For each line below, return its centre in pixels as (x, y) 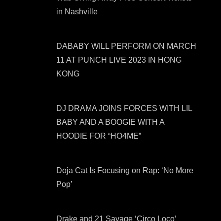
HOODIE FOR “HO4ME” (99, 136)
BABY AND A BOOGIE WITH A (110, 122)
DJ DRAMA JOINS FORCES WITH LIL (124, 108)
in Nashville (77, 12)
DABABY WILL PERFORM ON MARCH (126, 46)
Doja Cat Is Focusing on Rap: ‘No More (125, 170)
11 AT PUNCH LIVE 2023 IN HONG (119, 60)
